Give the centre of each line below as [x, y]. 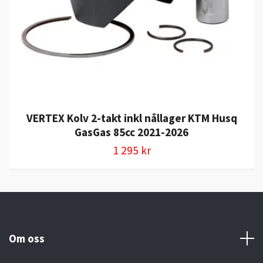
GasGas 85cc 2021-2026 [131, 132]
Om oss [27, 238]
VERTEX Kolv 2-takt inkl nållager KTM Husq [131, 118]
